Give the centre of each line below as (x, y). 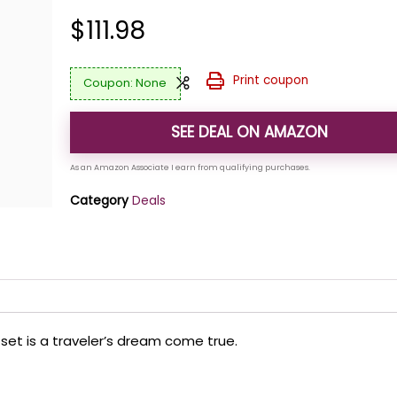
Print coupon (270, 80)
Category (100, 200)
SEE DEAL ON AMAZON (250, 132)
